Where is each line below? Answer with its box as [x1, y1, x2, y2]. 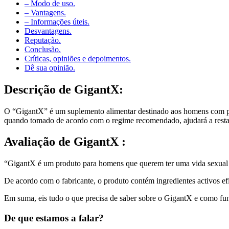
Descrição [4, 82, 56, 96]
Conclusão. [25, 44, 61, 54]
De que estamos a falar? [4, 213, 104, 224]
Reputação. [25, 35, 61, 44]
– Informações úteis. [25, 17, 89, 26]
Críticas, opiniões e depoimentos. [25, 54, 131, 63]
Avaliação [4, 135, 55, 149]
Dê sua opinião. [25, 63, 75, 72]
